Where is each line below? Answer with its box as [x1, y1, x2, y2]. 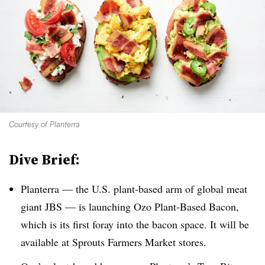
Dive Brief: [9, 150, 80, 169]
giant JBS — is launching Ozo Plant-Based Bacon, [21, 199, 239, 214]
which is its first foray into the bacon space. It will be [21, 217, 249, 231]
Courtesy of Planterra [9, 119, 80, 129]
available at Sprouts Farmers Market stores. [21, 235, 206, 249]
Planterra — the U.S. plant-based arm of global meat [21, 182, 247, 196]
